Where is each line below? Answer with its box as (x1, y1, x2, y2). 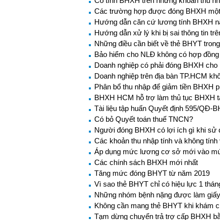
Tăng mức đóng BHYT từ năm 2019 (94, 169, 210, 177)
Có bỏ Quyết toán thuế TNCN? (94, 115, 193, 123)
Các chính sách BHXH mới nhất (94, 158, 198, 166)
